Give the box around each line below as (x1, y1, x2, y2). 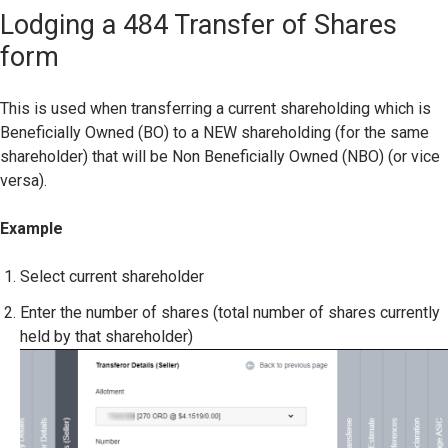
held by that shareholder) (20, 326, 193, 346)
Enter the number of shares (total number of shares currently (20, 302, 440, 322)
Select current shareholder (20, 266, 204, 286)
